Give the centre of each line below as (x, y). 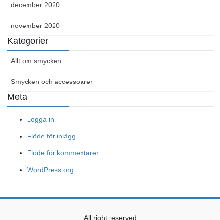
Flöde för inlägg (51, 136)
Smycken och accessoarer (52, 82)
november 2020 (35, 26)
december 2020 (35, 5)
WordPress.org (50, 170)
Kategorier (28, 41)
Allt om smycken (36, 61)
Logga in (41, 120)
